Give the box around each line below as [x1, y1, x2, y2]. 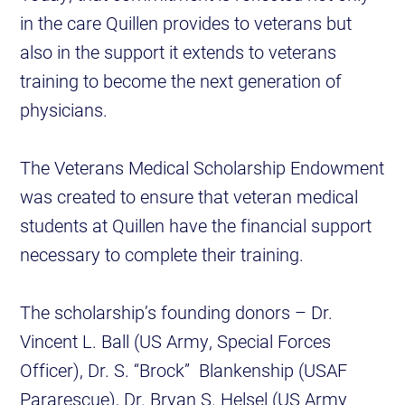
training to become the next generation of [20, 69, 343, 93]
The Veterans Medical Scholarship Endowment [20, 155, 385, 180]
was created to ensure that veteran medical [20, 184, 359, 209]
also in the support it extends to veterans [20, 40, 337, 64]
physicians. [20, 98, 108, 122]
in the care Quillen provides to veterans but [20, 11, 353, 35]
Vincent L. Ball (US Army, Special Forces [20, 329, 332, 353]
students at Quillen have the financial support [20, 213, 372, 238]
